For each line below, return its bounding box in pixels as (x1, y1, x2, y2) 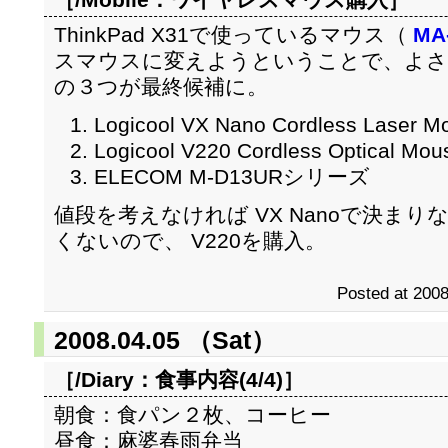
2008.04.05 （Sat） (54, 326, 276, 354)
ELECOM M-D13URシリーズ (94, 165, 370, 188)
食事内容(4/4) (155, 368, 283, 391)
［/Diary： (54, 368, 155, 391)
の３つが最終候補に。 (54, 75, 268, 98)
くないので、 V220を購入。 (54, 229, 326, 252)
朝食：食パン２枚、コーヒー (54, 403, 331, 426)
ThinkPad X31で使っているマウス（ (54, 23, 413, 46)
